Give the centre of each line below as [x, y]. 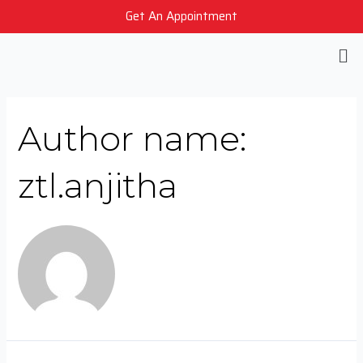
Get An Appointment [181, 16]
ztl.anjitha [98, 186]
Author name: [132, 139]
